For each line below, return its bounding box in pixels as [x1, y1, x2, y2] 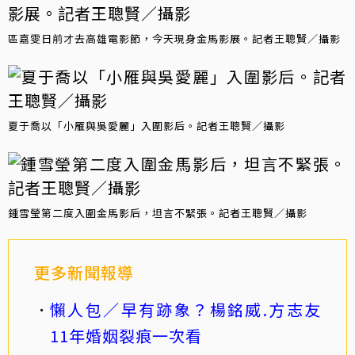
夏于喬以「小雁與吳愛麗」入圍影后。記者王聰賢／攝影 [8, 118, 285, 133]
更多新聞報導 [34, 261, 134, 284]
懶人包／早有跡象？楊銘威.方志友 [50, 298, 321, 321]
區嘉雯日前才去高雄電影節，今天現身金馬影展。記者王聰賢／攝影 [8, 31, 341, 46]
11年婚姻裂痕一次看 [50, 324, 202, 347]
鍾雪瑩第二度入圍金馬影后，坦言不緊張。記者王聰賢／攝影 [8, 205, 307, 220]
